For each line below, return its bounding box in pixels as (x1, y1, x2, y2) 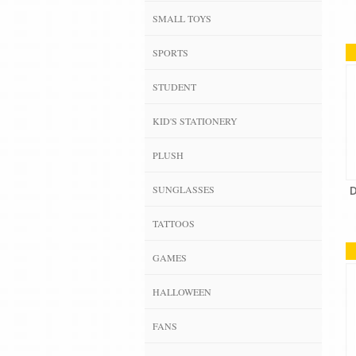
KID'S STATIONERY (153, 114, 238, 127)
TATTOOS (153, 216, 195, 230)
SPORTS (153, 45, 188, 59)
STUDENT (153, 79, 196, 93)
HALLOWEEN (153, 284, 211, 298)
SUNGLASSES (153, 182, 215, 195)
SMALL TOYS (153, 11, 211, 25)
